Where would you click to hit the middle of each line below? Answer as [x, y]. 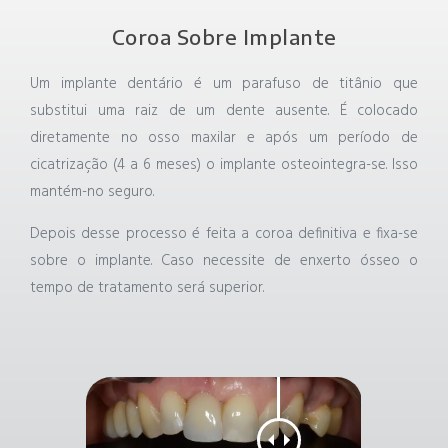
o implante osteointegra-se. [299, 165]
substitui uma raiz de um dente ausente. [185, 111]
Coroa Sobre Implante [224, 37]
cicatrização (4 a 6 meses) [118, 165]
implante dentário [127, 84]
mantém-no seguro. [94, 192]
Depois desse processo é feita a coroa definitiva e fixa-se [224, 234]
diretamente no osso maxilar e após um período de [224, 138]
